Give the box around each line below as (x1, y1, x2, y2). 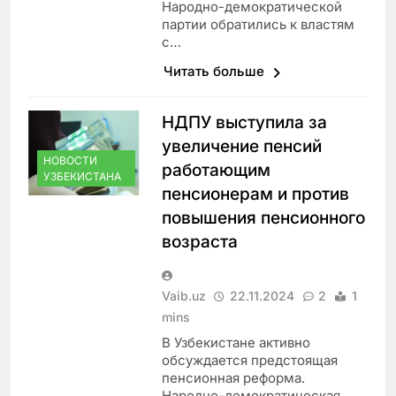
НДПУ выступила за (161, 112, 327, 133)
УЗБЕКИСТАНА (43, 170, 121, 184)
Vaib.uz (161, 288, 206, 304)
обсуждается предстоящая (161, 352, 338, 369)
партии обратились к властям (161, 16, 354, 34)
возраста (161, 232, 242, 253)
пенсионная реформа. (161, 369, 305, 387)
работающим (161, 160, 270, 181)
